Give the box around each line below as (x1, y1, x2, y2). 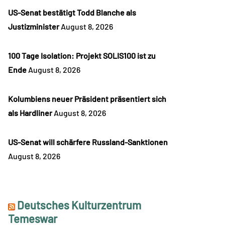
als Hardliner (8, 108, 52, 118)
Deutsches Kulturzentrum (17, 198, 141, 212)
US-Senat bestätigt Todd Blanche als (8, 8, 136, 18)
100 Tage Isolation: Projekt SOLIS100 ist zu (8, 51, 156, 61)
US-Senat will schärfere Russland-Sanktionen (8, 137, 168, 147)
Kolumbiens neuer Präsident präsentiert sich (8, 94, 166, 104)
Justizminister (8, 22, 59, 32)
